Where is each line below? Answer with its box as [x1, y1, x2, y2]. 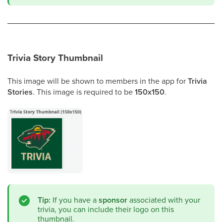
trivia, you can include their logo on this [38, 203, 174, 215]
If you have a [51, 194, 99, 205]
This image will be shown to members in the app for [7, 75, 188, 86]
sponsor [99, 194, 127, 206]
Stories [7, 86, 33, 98]
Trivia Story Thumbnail [7, 50, 103, 65]
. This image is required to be [33, 86, 135, 97]
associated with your [127, 194, 200, 205]
